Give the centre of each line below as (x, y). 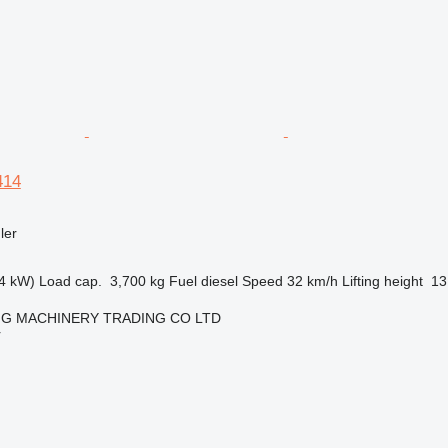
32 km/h (312, 281)
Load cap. (70, 281)
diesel (219, 281)
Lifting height (382, 281)
